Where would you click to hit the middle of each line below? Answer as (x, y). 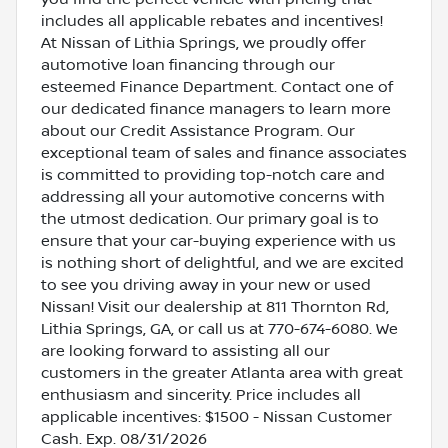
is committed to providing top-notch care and (213, 174)
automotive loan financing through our (188, 64)
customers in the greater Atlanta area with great (222, 372)
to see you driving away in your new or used (206, 284)
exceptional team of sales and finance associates (224, 152)
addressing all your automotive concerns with (213, 196)
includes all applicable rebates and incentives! (212, 20)
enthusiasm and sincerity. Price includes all (201, 394)
